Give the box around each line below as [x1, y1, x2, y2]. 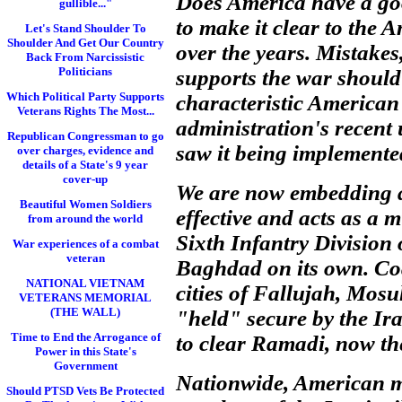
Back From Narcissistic [26, 50, 144, 64]
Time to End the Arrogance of [10, 330, 161, 344]
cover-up [63, 172, 108, 186]
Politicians [58, 65, 112, 78]
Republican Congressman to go [6, 129, 164, 143]
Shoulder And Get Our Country [6, 36, 164, 49]
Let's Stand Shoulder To [24, 22, 146, 35]
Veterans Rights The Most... [16, 104, 154, 118]
